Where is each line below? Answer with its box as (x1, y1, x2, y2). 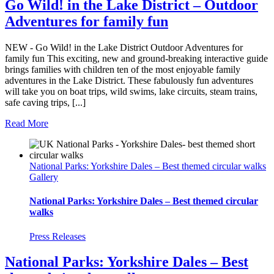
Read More (5, 118, 48, 129)
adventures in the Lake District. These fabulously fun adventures (5, 75, 253, 86)
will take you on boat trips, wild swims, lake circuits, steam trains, (5, 86, 257, 97)
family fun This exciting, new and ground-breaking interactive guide (5, 53, 268, 64)
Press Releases (29, 231, 86, 242)
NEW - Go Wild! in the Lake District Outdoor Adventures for (5, 42, 243, 53)
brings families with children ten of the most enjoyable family (5, 64, 240, 75)
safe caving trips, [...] (5, 97, 86, 108)
